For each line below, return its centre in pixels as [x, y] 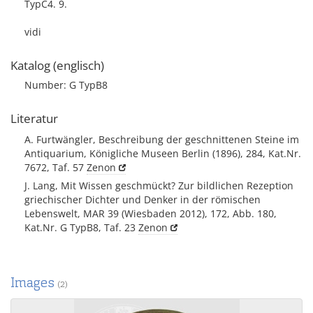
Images [34, 283]
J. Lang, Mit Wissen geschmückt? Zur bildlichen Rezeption [159, 185]
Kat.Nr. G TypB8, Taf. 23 [81, 227]
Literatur [34, 118]
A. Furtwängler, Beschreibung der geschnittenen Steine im [162, 139]
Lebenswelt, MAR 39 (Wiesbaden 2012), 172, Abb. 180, [151, 213]
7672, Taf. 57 [56, 167]
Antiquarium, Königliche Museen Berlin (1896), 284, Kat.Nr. [163, 153]
